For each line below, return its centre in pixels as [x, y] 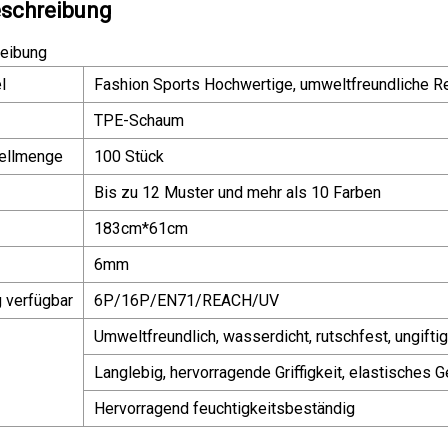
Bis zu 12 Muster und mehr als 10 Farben [237, 192]
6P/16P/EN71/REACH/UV [186, 300]
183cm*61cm [141, 228]
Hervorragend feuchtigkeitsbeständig [224, 408]
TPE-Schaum [139, 120]
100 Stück [129, 156]
